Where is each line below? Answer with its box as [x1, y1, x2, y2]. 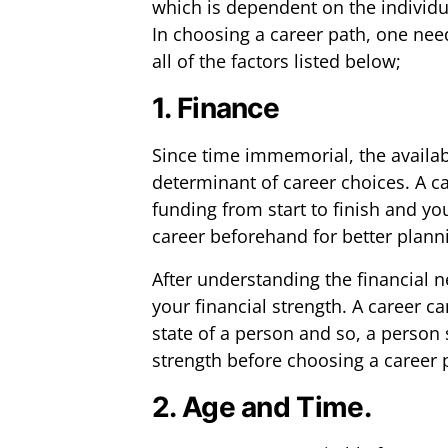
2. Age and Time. [152, 390, 371, 425]
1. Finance [152, 91, 279, 126]
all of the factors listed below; [152, 49, 401, 74]
